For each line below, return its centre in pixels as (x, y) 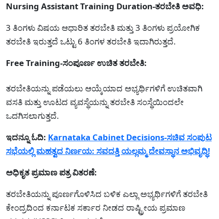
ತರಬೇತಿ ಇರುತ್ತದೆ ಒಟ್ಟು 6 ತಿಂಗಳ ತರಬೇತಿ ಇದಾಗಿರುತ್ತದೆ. (91, 42)
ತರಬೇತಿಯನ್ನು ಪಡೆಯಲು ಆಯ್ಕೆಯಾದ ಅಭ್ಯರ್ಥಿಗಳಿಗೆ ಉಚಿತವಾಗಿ (104, 88)
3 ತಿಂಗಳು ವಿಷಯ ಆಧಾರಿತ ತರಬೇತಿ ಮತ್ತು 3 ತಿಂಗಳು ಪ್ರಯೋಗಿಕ (103, 28)
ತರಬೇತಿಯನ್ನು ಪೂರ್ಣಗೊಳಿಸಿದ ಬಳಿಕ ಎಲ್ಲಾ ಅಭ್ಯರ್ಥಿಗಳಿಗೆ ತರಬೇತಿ (107, 194)
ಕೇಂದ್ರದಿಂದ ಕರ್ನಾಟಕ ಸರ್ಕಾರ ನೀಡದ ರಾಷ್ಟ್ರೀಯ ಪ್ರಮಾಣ (96, 208)
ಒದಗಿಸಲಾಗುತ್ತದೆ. (33, 116)
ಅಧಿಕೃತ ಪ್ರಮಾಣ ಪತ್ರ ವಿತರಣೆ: (51, 173)
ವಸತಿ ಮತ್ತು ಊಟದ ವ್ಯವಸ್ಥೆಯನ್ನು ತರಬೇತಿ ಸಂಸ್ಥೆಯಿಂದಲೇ (95, 102)
